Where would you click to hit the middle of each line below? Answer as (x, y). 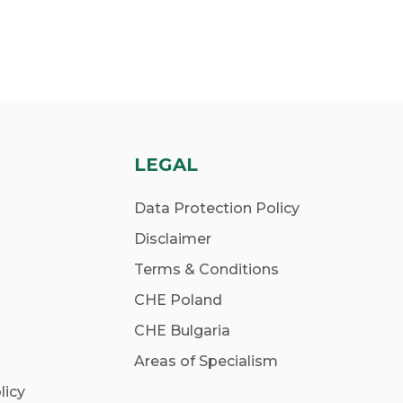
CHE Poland (178, 300)
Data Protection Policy (216, 208)
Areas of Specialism (206, 361)
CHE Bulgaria (182, 330)
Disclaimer (172, 238)
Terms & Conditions (206, 269)
